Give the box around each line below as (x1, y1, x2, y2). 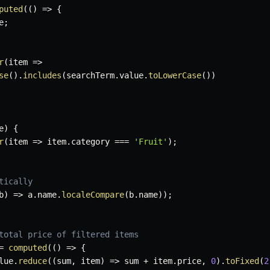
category (71, 137, 115, 147)
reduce (18, 256, 47, 266)
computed (8, 243, 47, 253)
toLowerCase (148, 71, 201, 81)
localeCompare (61, 190, 124, 200)
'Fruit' (134, 137, 168, 147)
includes (23, 71, 61, 81)
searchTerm (66, 71, 115, 81)
